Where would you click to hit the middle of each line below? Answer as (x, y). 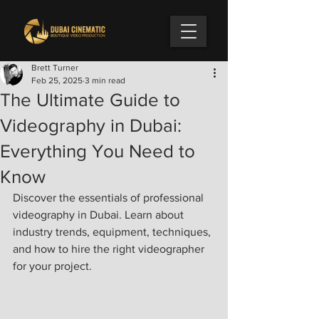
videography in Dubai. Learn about (100, 215)
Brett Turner (55, 68)
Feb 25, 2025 (57, 80)
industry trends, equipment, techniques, (113, 232)
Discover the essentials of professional (110, 198)
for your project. (52, 266)
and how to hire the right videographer (110, 249)
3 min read (105, 80)
